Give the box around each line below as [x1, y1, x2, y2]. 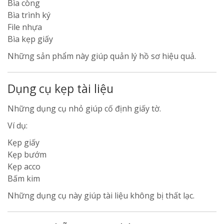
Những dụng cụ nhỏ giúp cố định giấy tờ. [7, 103, 161, 114]
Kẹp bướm [7, 149, 46, 160]
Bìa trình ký [7, 9, 50, 20]
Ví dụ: [7, 120, 27, 131]
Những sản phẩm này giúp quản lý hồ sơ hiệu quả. [7, 50, 196, 61]
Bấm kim [7, 173, 40, 184]
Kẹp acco [7, 161, 40, 172]
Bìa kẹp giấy [7, 33, 53, 44]
